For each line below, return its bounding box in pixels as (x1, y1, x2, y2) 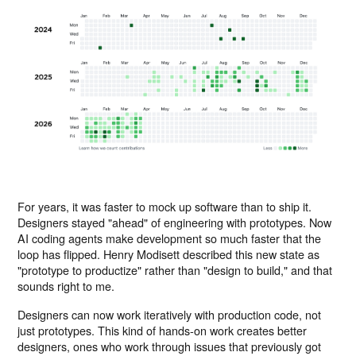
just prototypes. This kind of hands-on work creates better (17, 321, 308, 339)
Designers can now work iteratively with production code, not (17, 305, 322, 323)
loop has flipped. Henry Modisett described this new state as (17, 245, 320, 262)
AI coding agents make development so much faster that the (17, 229, 322, 246)
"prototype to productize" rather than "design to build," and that (17, 261, 333, 278)
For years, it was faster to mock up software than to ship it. (17, 197, 312, 215)
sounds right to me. (17, 277, 115, 294)
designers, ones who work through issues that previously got (17, 337, 322, 354)
